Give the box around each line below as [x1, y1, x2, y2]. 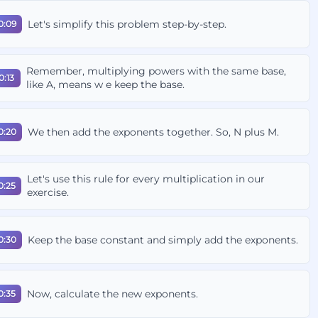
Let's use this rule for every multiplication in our [27, 172, 265, 185]
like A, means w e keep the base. [26, 78, 185, 91]
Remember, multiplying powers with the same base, [26, 65, 287, 77]
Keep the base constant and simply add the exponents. [28, 233, 299, 246]
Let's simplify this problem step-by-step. [28, 17, 227, 31]
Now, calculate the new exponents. [27, 287, 199, 300]
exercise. [27, 186, 70, 199]
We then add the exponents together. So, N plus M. [28, 125, 280, 138]
